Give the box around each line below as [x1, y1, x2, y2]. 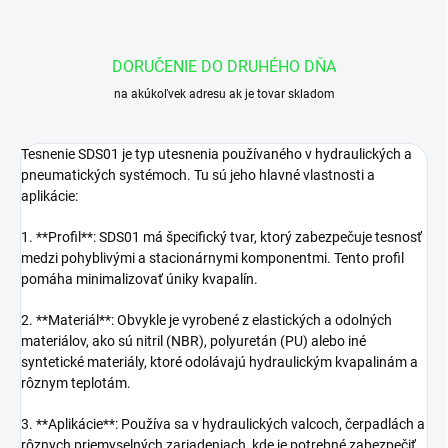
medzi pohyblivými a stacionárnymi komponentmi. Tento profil [21, 250, 404, 267]
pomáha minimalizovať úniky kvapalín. [21, 271, 258, 288]
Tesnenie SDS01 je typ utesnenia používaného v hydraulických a [21, 146, 412, 163]
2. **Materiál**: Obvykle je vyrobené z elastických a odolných [21, 312, 392, 329]
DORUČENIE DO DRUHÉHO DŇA [112, 57, 336, 77]
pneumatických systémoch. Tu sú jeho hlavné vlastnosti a [21, 167, 375, 184]
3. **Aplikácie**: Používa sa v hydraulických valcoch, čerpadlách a [21, 416, 425, 433]
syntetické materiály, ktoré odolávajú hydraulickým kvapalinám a [21, 354, 418, 371]
